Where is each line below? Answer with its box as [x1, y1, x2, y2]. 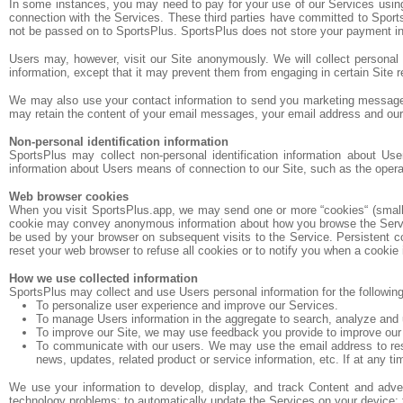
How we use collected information [9, 272, 198, 285]
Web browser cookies [9, 190, 129, 203]
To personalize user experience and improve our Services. [36, 299, 338, 312]
